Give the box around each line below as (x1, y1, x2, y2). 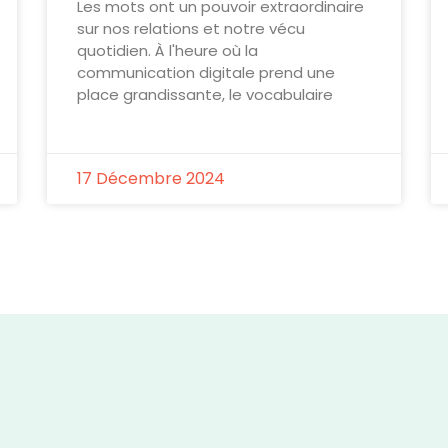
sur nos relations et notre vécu (77, 17, 306, 39)
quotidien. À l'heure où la (77, 39, 259, 61)
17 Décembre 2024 (77, 166, 226, 190)
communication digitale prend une (77, 61, 336, 83)
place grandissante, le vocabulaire (77, 83, 334, 105)
